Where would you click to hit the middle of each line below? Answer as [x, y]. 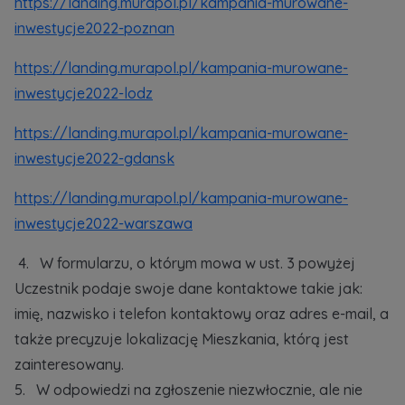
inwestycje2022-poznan [94, 28]
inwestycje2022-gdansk [94, 158]
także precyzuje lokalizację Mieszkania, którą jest [182, 339]
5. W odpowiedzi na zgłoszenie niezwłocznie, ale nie [188, 390]
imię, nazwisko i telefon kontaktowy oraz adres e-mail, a [202, 314]
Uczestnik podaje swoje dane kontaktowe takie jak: [188, 288]
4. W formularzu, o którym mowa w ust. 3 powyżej [185, 263]
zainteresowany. [71, 364]
